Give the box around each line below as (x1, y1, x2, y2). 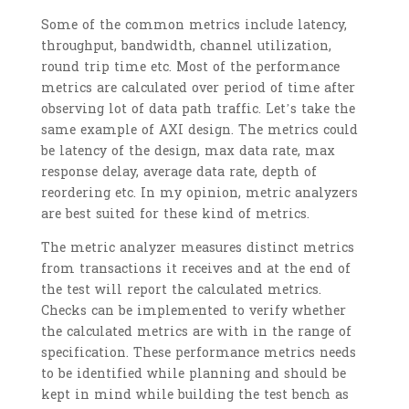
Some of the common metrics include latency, (40, 14, 347, 37)
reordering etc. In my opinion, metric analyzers (40, 182, 358, 205)
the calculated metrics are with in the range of (40, 320, 356, 344)
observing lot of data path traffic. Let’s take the (40, 98, 355, 121)
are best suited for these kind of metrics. (40, 203, 309, 226)
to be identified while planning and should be (40, 362, 346, 386)
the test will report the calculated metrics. (40, 278, 321, 302)
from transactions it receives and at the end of (40, 257, 351, 281)
